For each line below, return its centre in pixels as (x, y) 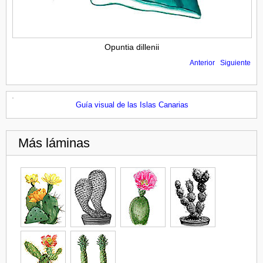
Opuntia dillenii (131, 47)
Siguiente (235, 63)
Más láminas (54, 143)
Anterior (202, 63)
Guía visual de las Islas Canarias (132, 104)
